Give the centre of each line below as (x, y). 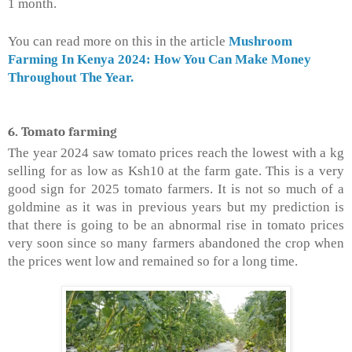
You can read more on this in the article (118, 42)
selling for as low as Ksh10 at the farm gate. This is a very (176, 171)
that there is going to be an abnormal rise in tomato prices (176, 225)
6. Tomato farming (62, 132)
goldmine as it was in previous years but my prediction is (176, 207)
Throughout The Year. (71, 78)
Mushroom (260, 42)
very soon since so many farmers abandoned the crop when (176, 244)
